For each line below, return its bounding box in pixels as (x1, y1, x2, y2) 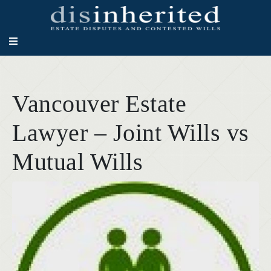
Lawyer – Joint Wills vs (12, 119, 249, 146)
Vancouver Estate (12, 90, 186, 117)
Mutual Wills (12, 148, 143, 175)
